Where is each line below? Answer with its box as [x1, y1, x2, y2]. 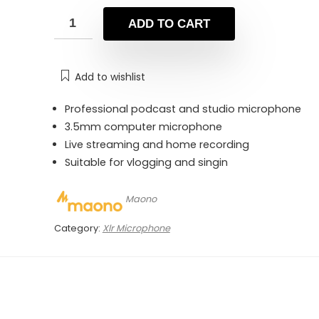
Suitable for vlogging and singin [64, 155, 228, 170]
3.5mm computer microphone [64, 120, 222, 135]
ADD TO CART [127, 17, 210, 31]
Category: [53, 221, 103, 234]
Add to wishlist [74, 70, 145, 85]
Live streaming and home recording [64, 137, 249, 152]
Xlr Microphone [102, 221, 170, 234]
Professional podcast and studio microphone [64, 102, 301, 117]
